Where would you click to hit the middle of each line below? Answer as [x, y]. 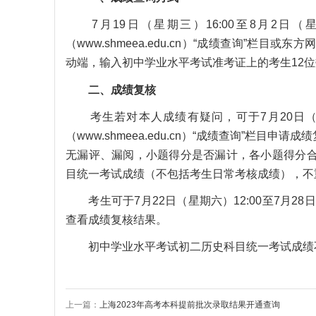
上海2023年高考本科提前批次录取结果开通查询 [190, 305]
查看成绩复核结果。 [116, 219]
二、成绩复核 [122, 90]
